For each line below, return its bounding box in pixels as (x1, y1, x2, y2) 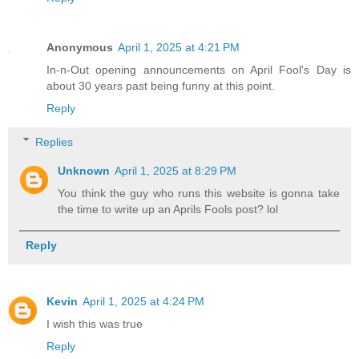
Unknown (58, 163, 111, 177)
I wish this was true (46, 317, 143, 330)
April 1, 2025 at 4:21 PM (118, 41, 240, 54)
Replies (35, 135, 74, 148)
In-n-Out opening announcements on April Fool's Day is (46, 63, 351, 77)
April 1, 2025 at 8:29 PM (115, 163, 237, 177)
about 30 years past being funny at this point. (46, 79, 275, 93)
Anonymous (46, 41, 113, 54)
